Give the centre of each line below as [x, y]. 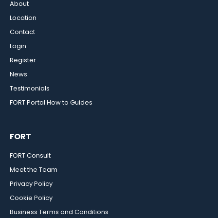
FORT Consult [30, 156]
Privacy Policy [31, 184]
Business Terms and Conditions [59, 212]
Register [23, 60]
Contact [22, 32]
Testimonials [30, 89]
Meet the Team [34, 170]
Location [23, 18]
